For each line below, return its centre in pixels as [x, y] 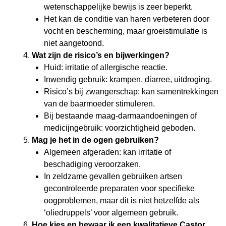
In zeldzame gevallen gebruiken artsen [113, 177]
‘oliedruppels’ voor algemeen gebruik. [111, 213]
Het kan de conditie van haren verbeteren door [127, 19]
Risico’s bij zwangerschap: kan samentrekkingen [131, 92]
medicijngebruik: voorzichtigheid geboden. [120, 128]
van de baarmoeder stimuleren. [99, 104]
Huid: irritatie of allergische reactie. [106, 68]
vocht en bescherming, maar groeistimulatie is [126, 31]
